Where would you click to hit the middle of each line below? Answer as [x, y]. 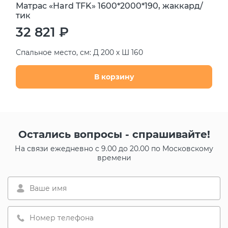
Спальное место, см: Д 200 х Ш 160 [79, 52]
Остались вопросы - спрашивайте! [114, 134]
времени [114, 158]
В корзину [114, 77]
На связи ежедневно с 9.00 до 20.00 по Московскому [114, 148]
